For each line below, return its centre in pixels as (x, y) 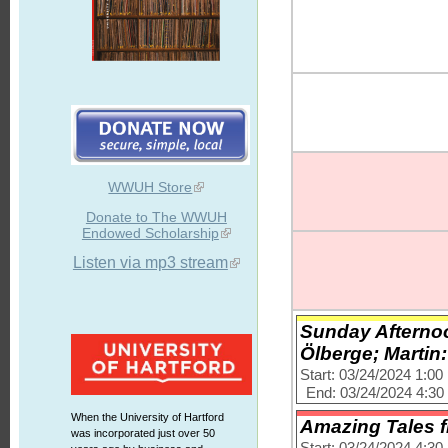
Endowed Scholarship (150, 233)
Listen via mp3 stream (150, 262)
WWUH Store (150, 187)
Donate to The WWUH (156, 217)
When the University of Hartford (147, 417)
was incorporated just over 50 (142, 433)
